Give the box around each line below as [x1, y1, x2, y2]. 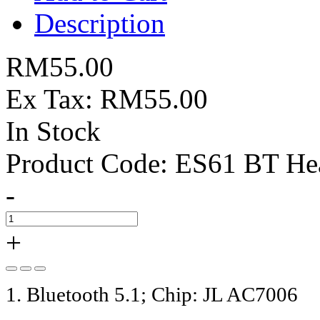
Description [34, 7, 165, 39]
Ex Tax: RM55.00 [6, 83, 208, 114]
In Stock [6, 115, 101, 146]
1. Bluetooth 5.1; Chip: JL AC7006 [6, 282, 298, 306]
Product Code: [6, 147, 168, 179]
